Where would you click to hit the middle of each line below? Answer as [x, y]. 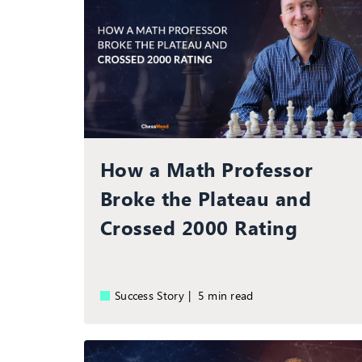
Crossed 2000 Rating [199, 227]
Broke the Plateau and [206, 198]
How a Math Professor [207, 169]
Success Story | [156, 296]
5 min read [229, 296]
